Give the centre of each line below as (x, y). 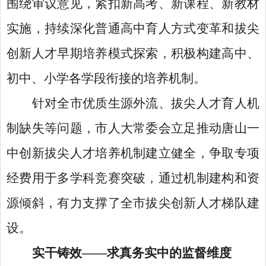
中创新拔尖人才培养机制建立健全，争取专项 (133, 153)
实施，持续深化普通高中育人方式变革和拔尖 (133, 28)
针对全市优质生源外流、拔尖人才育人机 (145, 103)
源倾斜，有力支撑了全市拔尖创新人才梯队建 (133, 203)
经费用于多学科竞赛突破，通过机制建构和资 (133, 178)
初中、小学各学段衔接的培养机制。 (106, 78)
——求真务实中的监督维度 (156, 253)
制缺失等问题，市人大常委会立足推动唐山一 (133, 128)
